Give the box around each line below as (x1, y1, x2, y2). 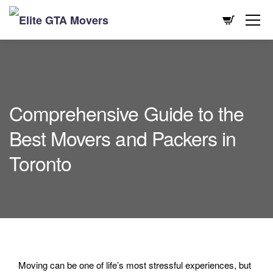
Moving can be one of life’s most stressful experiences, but (18, 258, 251, 271)
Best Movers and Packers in (9, 124, 236, 152)
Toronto (9, 149, 72, 177)
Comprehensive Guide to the (9, 99, 244, 127)
